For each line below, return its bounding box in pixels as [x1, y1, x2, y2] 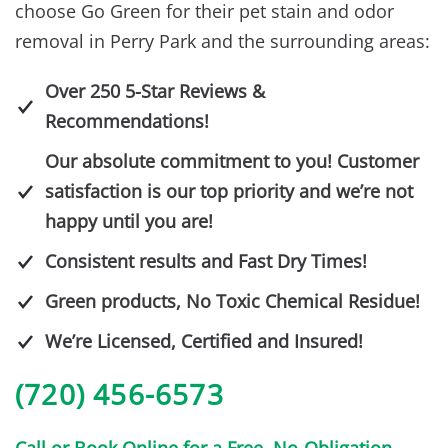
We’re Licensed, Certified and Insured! [45, 328, 363, 353]
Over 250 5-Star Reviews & [45, 78, 265, 103]
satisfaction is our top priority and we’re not [45, 178, 413, 203]
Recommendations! [45, 108, 209, 133]
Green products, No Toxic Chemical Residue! [45, 288, 420, 313]
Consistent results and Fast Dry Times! [45, 248, 367, 273]
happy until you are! [45, 208, 213, 233]
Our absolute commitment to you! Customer [45, 148, 419, 173]
